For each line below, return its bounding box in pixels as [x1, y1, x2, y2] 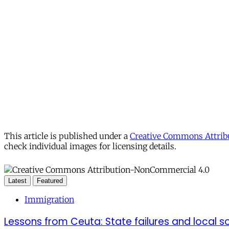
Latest [8, 177, 27, 185]
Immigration [25, 194, 74, 205]
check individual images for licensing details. [4, 141, 176, 152]
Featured [37, 177, 63, 185]
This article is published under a [4, 131, 130, 142]
